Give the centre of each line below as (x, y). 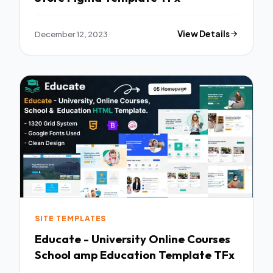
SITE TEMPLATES (71, 219)
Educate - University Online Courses (133, 239)
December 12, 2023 (71, 34)
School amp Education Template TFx (135, 254)
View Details (204, 34)
